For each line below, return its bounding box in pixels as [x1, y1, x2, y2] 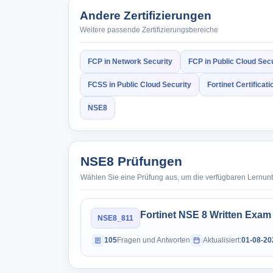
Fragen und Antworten [117, 236, 190, 244]
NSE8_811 [97, 214, 133, 222]
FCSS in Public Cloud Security [88, 80, 191, 89]
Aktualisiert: [203, 236, 241, 244]
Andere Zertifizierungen [80, 9, 211, 22]
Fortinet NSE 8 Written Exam [140, 210, 271, 220]
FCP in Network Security [88, 57, 172, 66]
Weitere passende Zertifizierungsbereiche [80, 26, 218, 34]
